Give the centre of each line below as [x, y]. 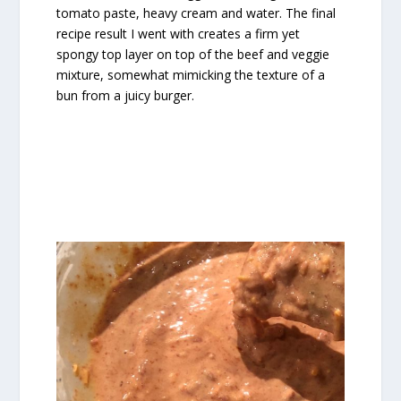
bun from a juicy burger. [125, 96]
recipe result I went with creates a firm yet [178, 34]
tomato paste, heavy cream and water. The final [196, 13]
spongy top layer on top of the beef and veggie [192, 55]
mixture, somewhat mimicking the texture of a [190, 75]
